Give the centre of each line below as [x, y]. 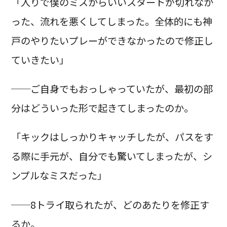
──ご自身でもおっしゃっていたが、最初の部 [112, 89]
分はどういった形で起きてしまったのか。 [102, 108]
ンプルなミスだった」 [59, 176]
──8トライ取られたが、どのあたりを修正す [110, 204]
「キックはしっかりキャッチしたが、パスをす [112, 137]
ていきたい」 [40, 60]
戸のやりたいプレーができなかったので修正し [112, 41]
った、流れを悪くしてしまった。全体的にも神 [111, 22]
